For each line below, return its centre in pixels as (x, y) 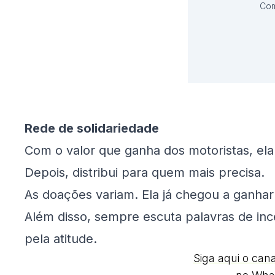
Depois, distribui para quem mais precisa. (145, 173)
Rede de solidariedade (92, 129)
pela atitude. (61, 239)
